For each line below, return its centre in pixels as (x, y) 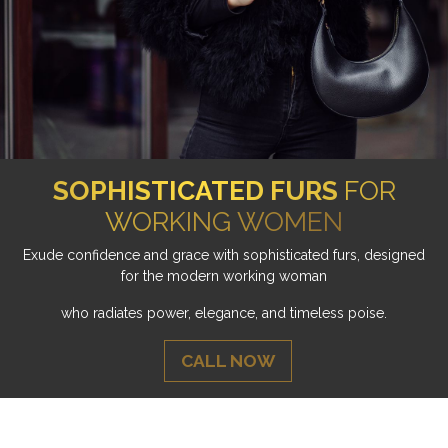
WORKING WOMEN (224, 221)
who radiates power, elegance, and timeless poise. (224, 312)
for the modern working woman (224, 275)
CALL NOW (227, 360)
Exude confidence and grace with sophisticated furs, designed (224, 254)
